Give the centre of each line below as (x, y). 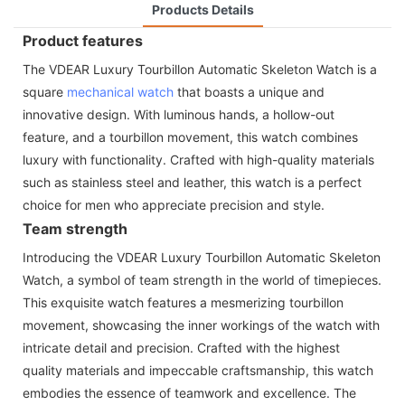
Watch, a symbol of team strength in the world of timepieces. (202, 279)
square (45, 91)
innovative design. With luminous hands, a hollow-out (179, 114)
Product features (83, 40)
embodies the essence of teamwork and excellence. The (189, 392)
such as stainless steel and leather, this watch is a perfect (192, 182)
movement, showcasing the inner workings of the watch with (201, 325)
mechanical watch (120, 91)
